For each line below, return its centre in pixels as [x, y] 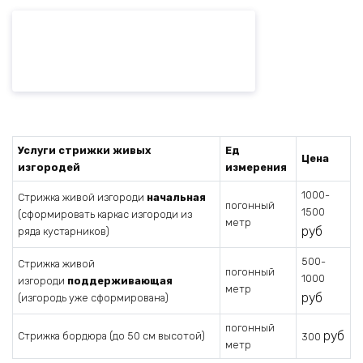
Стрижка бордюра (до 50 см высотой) [112, 336]
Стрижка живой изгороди [83, 198]
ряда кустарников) [64, 232]
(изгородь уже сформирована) [94, 298]
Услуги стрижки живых [85, 151]
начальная [177, 198]
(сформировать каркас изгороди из [105, 215]
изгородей [49, 168]
